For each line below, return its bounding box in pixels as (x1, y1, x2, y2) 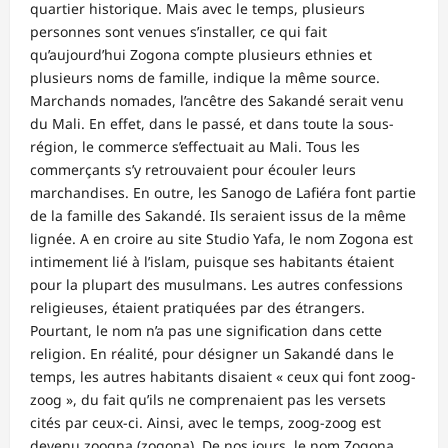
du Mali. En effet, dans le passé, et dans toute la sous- (30, 113, 394, 133)
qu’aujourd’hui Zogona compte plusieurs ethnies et (30, 44, 372, 64)
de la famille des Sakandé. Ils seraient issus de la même (30, 205, 406, 225)
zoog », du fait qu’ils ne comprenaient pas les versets (30, 389, 386, 409)
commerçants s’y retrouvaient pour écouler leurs (30, 159, 356, 179)
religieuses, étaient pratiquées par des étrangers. (30, 297, 365, 317)
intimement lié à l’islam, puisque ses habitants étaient (30, 251, 394, 271)
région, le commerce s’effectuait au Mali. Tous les (30, 136, 360, 156)
